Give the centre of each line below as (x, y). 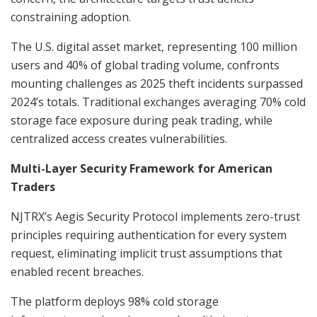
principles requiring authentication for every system (149, 235)
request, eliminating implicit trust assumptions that (146, 253)
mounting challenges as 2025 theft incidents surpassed (157, 83)
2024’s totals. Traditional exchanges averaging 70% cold (158, 102)
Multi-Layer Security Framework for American (142, 168)
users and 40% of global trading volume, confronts (145, 65)
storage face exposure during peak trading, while (142, 120)
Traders (33, 186)
